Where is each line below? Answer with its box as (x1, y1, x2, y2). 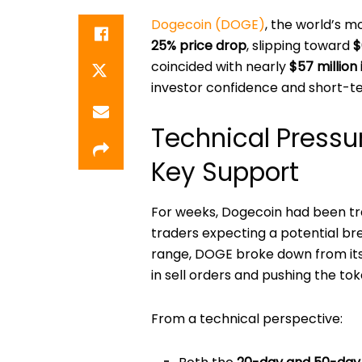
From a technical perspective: (151, 309, 343, 328)
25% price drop (151, 36, 246, 56)
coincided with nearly (151, 57, 289, 77)
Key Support (151, 154, 299, 191)
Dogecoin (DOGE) (151, 15, 265, 35)
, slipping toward (246, 36, 353, 56)
